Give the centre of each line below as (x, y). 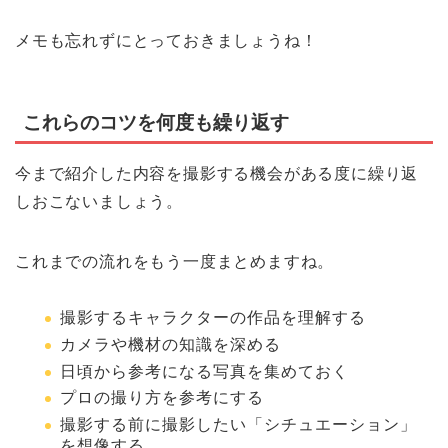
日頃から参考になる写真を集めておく (204, 371)
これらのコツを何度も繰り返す (156, 123)
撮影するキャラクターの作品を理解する (213, 318)
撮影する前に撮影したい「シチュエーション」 (238, 424)
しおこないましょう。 (99, 202)
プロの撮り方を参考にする (162, 398)
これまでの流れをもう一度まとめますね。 (175, 262)
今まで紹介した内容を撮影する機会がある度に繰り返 (217, 174)
